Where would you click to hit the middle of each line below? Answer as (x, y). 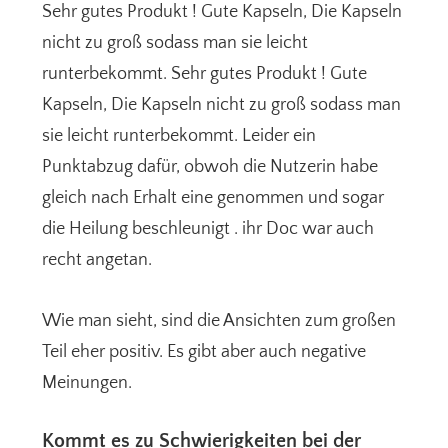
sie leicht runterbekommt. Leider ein (179, 136)
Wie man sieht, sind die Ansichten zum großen (219, 321)
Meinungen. (87, 383)
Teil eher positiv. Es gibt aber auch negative (204, 352)
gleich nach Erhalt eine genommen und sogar (213, 198)
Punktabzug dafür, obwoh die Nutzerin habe (210, 167)
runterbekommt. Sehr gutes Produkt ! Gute (205, 74)
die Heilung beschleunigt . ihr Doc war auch (208, 229)
